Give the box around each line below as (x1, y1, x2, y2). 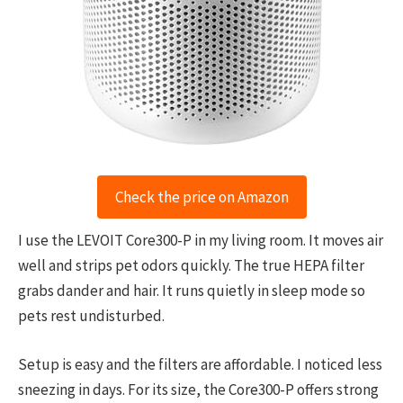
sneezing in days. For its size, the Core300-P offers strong (18, 379, 379, 399)
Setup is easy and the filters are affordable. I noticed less (18, 354, 382, 374)
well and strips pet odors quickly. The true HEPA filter (18, 255, 364, 275)
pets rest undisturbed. (18, 305, 165, 326)
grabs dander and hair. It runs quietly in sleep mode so (18, 280, 365, 300)
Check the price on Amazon (114, 186, 289, 207)
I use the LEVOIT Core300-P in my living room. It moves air (18, 229, 383, 250)
